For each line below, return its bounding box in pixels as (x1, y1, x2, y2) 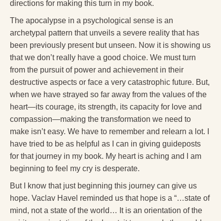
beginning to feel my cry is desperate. (10, 164, 140, 173)
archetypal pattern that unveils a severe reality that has (10, 28, 199, 37)
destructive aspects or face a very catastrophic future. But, (10, 77, 210, 86)
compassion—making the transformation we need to (10, 114, 191, 123)
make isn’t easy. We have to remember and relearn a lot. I (10, 127, 209, 136)
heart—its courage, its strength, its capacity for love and (10, 102, 202, 111)
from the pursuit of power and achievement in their (10, 65, 184, 74)
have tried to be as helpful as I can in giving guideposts (10, 139, 201, 148)
